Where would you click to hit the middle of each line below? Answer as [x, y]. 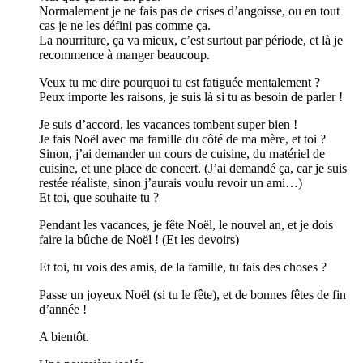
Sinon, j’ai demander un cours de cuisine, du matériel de [182, 153]
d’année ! [63, 309]
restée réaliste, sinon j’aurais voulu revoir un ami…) [171, 182]
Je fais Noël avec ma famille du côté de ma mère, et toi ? [182, 139]
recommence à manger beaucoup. [124, 54]
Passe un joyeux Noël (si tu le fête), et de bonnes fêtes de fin [192, 294]
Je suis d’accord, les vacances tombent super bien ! [168, 124]
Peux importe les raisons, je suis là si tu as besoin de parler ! [191, 96]
